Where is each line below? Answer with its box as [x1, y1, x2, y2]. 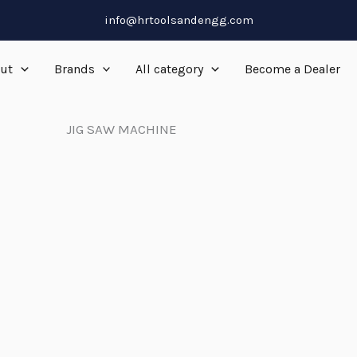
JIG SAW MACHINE [65, 121, 177, 137]
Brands [53, 61, 95, 76]
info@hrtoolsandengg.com [104, 12, 253, 27]
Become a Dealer [244, 61, 340, 76]
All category [135, 61, 204, 76]
